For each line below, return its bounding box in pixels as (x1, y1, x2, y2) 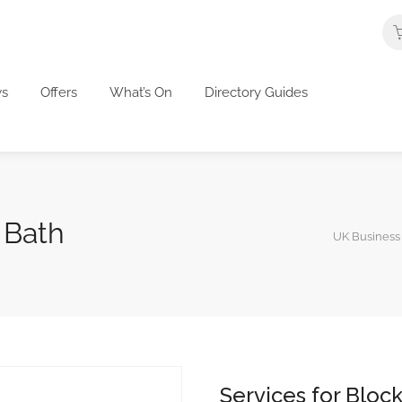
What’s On (109, 83, 172, 100)
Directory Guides (205, 83, 308, 100)
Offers (40, 83, 77, 100)
